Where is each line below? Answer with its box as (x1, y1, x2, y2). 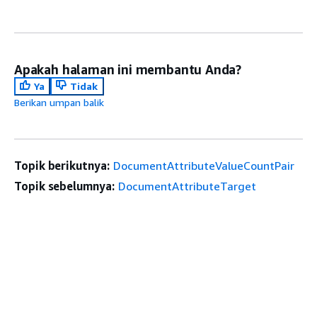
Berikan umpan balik (14, 96, 104, 108)
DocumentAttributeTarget (117, 178, 256, 193)
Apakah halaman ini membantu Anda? (14, 61, 242, 77)
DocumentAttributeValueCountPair (113, 158, 294, 173)
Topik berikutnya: (14, 158, 110, 173)
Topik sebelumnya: (14, 178, 115, 193)
